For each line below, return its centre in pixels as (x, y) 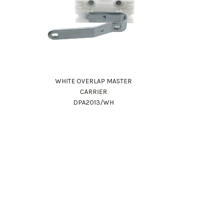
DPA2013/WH (94, 102)
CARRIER (94, 92)
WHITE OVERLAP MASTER (94, 81)
